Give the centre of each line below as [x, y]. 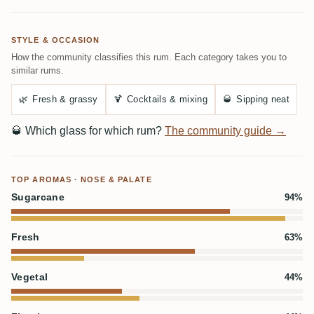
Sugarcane [38, 197]
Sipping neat [263, 99]
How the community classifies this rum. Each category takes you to [149, 57]
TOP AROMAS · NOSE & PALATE [82, 179]
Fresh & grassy [65, 99]
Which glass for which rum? [94, 131]
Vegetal [30, 277]
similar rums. [37, 70]
